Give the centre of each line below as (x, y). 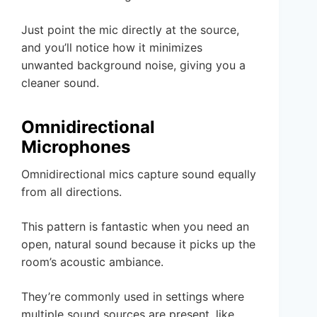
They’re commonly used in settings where (133, 297)
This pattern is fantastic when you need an (135, 227)
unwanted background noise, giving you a (133, 65)
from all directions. (71, 192)
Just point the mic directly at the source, (130, 30)
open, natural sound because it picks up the (138, 244)
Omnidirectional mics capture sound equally (139, 174)
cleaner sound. (60, 83)
